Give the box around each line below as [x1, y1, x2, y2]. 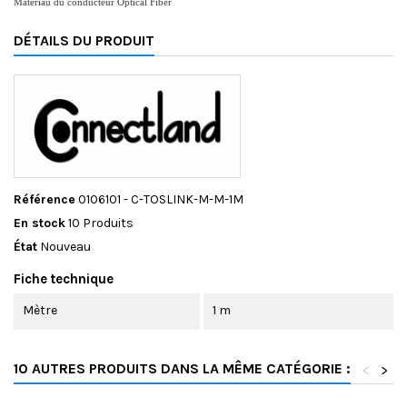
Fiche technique [14, 270, 114, 287]
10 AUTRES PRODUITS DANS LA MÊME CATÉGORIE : [14, 359, 351, 377]
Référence [14, 191, 75, 207]
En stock [14, 214, 65, 231]
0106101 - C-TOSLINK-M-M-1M [78, 191, 243, 207]
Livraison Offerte [122, 171, 285, 195]
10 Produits [68, 214, 134, 231]
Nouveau [40, 238, 91, 254]
